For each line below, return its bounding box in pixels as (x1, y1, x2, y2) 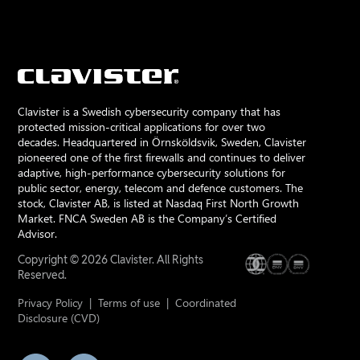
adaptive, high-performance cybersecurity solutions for (18, 164, 286, 180)
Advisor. (18, 225, 58, 241)
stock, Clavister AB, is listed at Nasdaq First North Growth (18, 194, 300, 211)
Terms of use (98, 294, 161, 310)
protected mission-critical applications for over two (18, 118, 266, 134)
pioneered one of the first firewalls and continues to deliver (18, 149, 306, 165)
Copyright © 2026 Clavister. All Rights (18, 252, 204, 268)
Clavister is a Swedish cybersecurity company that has (18, 103, 281, 119)
